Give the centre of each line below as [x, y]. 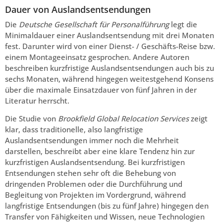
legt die [183, 24]
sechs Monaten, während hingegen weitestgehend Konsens [109, 79]
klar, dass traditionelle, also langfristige [74, 130]
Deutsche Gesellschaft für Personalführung [94, 24]
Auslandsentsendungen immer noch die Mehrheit [92, 140]
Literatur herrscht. [37, 100]
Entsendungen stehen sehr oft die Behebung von [90, 173]
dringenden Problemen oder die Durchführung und [94, 184]
